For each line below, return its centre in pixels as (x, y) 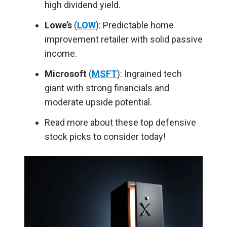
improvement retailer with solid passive (124, 39)
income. (61, 53)
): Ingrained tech (149, 74)
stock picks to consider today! (105, 137)
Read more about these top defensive (120, 122)
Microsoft (66, 74)
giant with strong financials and (107, 88)
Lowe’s (58, 25)
